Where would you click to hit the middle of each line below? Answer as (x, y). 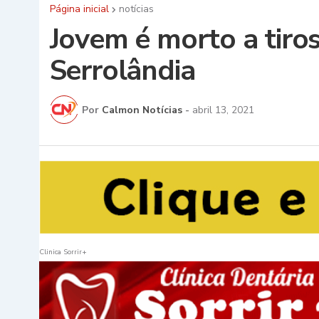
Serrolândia (122, 71)
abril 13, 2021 (223, 110)
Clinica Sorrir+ (63, 252)
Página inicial (79, 9)
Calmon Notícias (142, 110)
